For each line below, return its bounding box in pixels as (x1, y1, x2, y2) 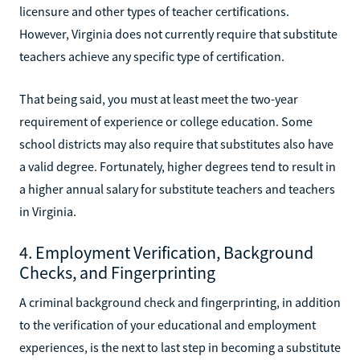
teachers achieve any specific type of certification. (19, 47, 284, 64)
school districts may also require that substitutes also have (19, 135, 333, 152)
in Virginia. (19, 202, 76, 219)
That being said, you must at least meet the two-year (19, 90, 298, 107)
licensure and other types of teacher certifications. (19, 2, 289, 19)
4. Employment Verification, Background (19, 240, 313, 264)
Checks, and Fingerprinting (19, 260, 215, 284)
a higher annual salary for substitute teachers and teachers (19, 180, 335, 197)
